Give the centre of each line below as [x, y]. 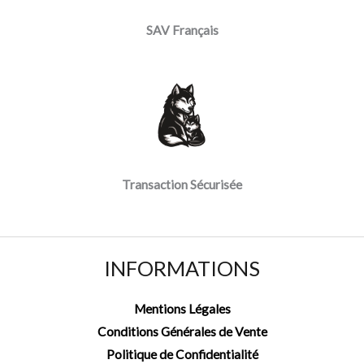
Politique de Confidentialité [182, 355]
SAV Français [182, 30]
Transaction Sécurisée [182, 184]
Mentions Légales [182, 309]
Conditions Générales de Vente [182, 332]
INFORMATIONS [182, 268]
